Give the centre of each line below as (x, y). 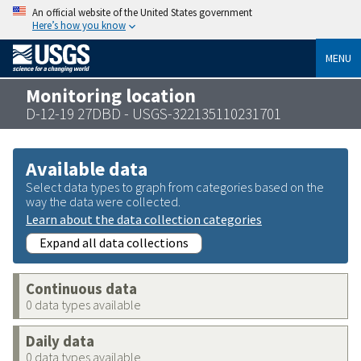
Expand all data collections (114, 242)
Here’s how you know (79, 25)
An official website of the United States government (142, 12)
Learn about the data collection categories (144, 219)
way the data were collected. (103, 201)
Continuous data (81, 288)
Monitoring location (111, 95)
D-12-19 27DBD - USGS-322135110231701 (154, 113)
